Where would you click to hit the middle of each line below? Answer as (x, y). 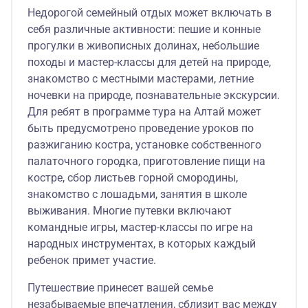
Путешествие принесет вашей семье (120, 288)
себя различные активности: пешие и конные (144, 29)
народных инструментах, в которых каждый (142, 244)
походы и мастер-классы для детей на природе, (149, 62)
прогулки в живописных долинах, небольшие (143, 46)
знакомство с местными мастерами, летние (141, 79)
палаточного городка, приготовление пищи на (146, 161)
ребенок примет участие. (92, 260)
